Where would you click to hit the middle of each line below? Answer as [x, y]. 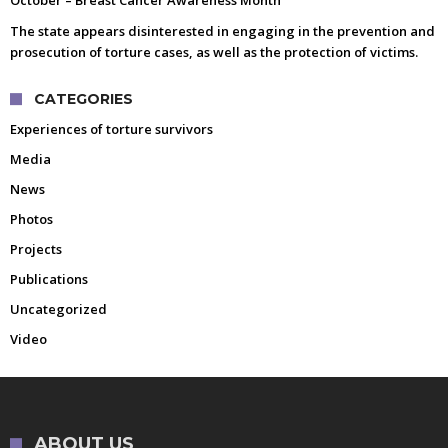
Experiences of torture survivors [111, 128]
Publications [49, 278]
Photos [31, 218]
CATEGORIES [83, 98]
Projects [36, 248]
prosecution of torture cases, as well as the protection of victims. [214, 51]
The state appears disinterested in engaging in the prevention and [222, 30]
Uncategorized [58, 308]
